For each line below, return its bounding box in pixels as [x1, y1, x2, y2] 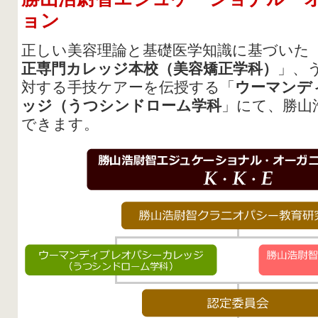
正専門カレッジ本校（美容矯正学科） [21, 60, 278, 77]
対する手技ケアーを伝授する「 [21, 79, 235, 96]
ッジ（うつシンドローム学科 [21, 97, 221, 114]
